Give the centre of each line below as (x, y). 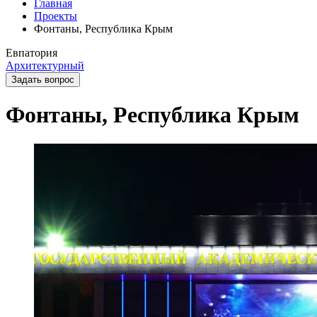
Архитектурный (45, 65)
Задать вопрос (43, 80)
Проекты (56, 16)
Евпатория (31, 53)
